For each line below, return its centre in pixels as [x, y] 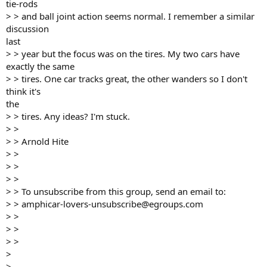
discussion [27, 29]
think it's [23, 91]
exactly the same [40, 66]
